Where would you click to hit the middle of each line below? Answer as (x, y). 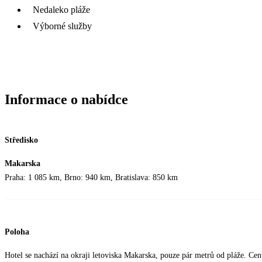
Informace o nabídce (66, 99)
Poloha (17, 232)
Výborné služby (62, 26)
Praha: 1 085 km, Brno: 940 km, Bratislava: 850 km (91, 177)
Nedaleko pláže (61, 9)
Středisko (21, 140)
